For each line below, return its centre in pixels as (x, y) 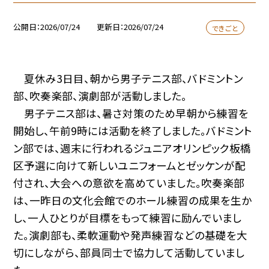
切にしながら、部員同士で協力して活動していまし (129, 252)
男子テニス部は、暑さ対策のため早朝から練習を (131, 113)
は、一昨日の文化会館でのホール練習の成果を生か (133, 200)
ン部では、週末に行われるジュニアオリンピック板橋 (132, 148)
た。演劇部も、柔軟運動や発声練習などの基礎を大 (131, 235)
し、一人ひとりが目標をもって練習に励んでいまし (128, 217)
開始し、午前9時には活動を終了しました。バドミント (133, 130)
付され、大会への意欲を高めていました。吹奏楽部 (129, 183)
